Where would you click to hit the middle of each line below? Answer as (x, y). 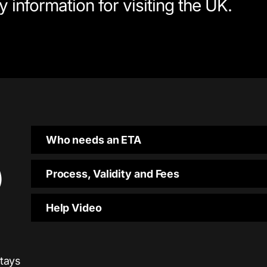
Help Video (74, 208)
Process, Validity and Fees (113, 174)
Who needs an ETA (94, 140)
